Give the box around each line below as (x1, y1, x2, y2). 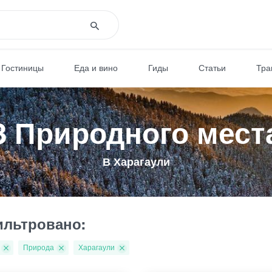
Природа (23, 243, 54, 252)
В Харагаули (102, 155, 170, 168)
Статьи (199, 62, 226, 73)
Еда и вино (74, 62, 118, 73)
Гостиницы (1, 62, 44, 73)
